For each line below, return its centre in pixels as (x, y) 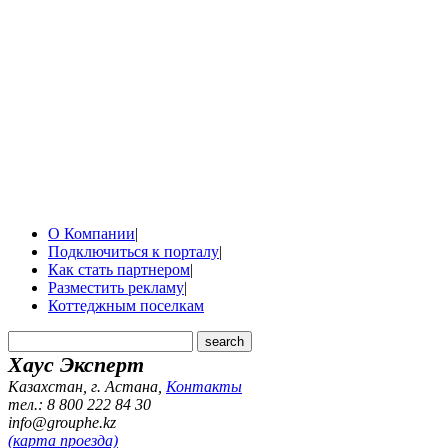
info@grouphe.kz (62, 422)
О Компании (91, 233)
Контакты (204, 386)
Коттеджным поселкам (126, 305)
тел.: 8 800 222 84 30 (79, 404)
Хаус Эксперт (76, 364)
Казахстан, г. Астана (83, 386)
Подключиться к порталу (133, 251)
